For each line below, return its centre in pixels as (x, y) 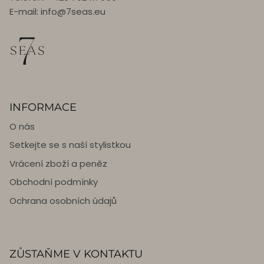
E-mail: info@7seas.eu (57, 11)
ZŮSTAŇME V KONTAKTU (76, 254)
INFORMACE (43, 107)
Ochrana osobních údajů (63, 200)
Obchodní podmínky (54, 182)
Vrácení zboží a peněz (58, 163)
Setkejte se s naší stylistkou (70, 145)
